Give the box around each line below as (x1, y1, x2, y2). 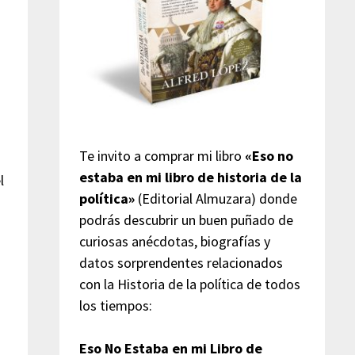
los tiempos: (78, 296, 152, 315)
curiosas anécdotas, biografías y (78, 231, 270, 250)
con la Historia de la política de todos (78, 274, 300, 293)
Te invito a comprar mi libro (78, 146, 245, 165)
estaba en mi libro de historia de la (78, 167, 302, 186)
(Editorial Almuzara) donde (134, 189, 297, 208)
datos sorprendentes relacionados (78, 253, 283, 272)
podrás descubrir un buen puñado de (78, 210, 293, 229)
